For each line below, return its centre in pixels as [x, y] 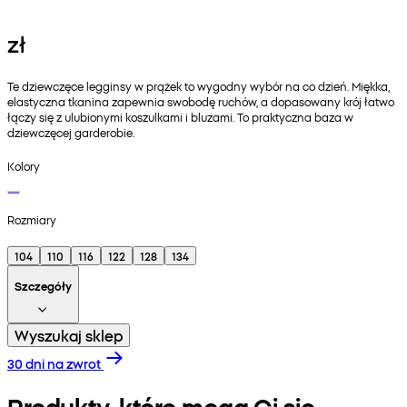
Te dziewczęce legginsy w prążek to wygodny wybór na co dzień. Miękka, [199, 86]
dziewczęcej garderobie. [71, 133]
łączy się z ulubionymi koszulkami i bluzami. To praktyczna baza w [180, 117]
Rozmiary [32, 219]
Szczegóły [43, 285]
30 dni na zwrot [54, 363]
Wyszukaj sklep [69, 335]
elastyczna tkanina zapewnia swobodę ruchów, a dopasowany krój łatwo [201, 102]
